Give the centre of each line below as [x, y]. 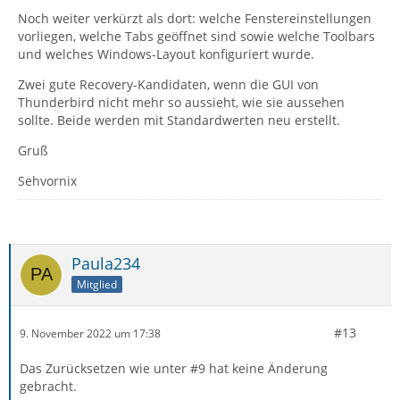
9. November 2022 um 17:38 [90, 333]
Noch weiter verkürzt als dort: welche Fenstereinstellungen [195, 19]
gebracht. [48, 387]
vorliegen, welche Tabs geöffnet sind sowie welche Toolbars [196, 37]
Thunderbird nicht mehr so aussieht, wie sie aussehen [181, 103]
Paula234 [106, 264]
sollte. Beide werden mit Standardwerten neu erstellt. [179, 121]
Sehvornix [47, 181]
